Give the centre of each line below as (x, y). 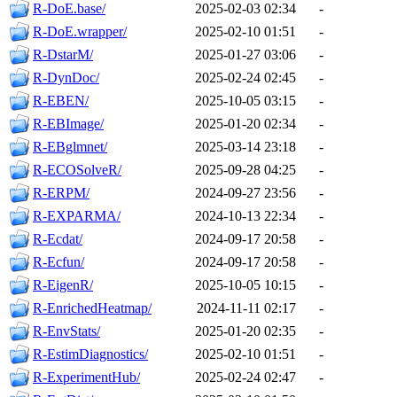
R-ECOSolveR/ (77, 170)
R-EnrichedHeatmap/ (92, 308)
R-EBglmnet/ (70, 147)
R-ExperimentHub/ (86, 378)
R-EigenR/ (63, 285)
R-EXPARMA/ (77, 216)
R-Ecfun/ (58, 262)
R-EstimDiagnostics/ (90, 354)
